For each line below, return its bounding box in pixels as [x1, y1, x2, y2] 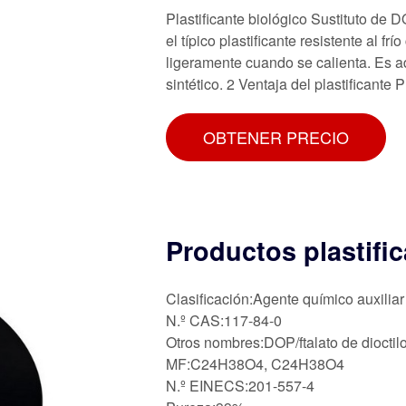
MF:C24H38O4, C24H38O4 [166, 353, 344, 374]
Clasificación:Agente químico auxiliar [166, 287, 404, 309]
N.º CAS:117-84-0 [166, 309, 282, 331]
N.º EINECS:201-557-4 [166, 374, 314, 396]
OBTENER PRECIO [203, 124, 349, 149]
